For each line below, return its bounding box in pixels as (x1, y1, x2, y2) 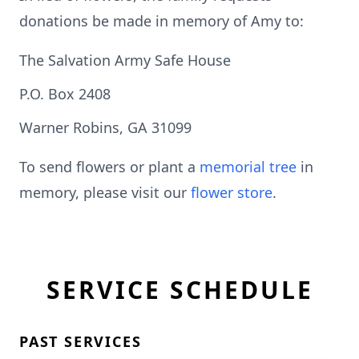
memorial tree (200, 157, 296, 176)
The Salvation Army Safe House (19, 50, 231, 70)
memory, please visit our (19, 183, 191, 202)
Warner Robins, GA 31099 (19, 118, 192, 137)
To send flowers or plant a (19, 157, 200, 176)
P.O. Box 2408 (19, 84, 115, 103)
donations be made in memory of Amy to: (19, 11, 308, 30)
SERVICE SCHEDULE (46, 273, 313, 306)
